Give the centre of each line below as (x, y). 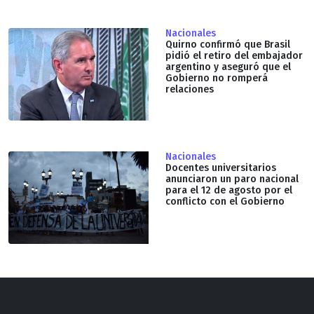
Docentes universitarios (221, 168)
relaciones (190, 89)
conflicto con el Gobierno (225, 201)
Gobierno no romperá (217, 78)
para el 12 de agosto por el (229, 190)
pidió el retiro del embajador (234, 55)
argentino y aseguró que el (228, 67)
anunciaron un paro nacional (232, 179)
